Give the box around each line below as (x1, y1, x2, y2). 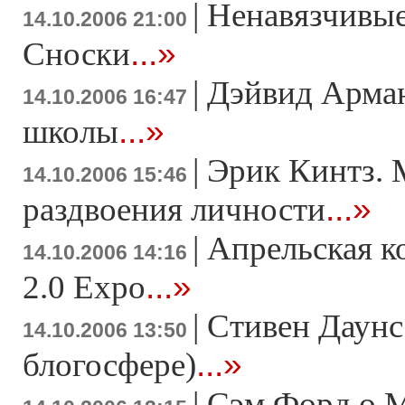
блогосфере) (23, 346, 196, 384)
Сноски (23, 35, 130, 73)
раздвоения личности (23, 191, 325, 229)
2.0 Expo (23, 268, 146, 306)
